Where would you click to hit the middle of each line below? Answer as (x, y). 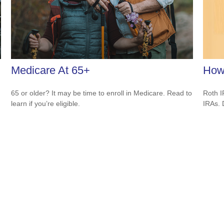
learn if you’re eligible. (46, 103)
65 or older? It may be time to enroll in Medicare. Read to (102, 93)
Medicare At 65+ (51, 70)
